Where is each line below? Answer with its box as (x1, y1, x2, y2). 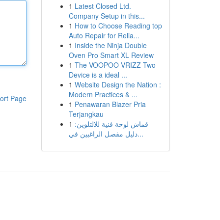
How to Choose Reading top (74, 21, 162, 30)
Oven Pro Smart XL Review (68, 50, 154, 60)
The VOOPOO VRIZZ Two (74, 60, 156, 70)
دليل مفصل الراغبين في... (137, 129, 143, 138)
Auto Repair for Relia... (68, 30, 139, 40)
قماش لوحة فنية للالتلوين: (74, 119, 148, 129)
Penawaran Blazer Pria (74, 99, 146, 109)
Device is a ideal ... (68, 70, 127, 80)
